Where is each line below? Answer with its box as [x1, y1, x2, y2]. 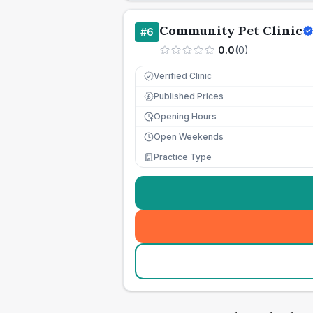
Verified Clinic [154, 71, 212, 81]
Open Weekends [154, 131, 224, 142]
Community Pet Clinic [159, 22, 303, 38]
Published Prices [154, 91, 224, 101]
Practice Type [154, 152, 212, 162]
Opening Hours [154, 111, 217, 122]
